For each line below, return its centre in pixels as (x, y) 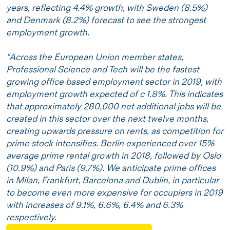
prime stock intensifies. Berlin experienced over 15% (110, 143)
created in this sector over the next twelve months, (107, 119)
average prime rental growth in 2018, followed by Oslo (113, 156)
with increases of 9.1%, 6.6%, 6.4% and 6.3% (94, 205)
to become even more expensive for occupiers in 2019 (114, 193)
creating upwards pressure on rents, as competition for (115, 131)
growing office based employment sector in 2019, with (114, 82)
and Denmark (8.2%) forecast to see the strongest (106, 20)
